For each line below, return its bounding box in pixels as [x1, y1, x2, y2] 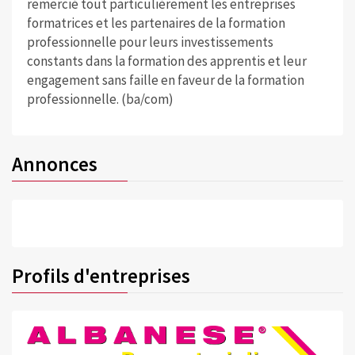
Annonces [12, 151, 97, 177]
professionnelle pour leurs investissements [26, 33, 273, 52]
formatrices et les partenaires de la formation [26, 14, 285, 32]
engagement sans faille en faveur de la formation [26, 71, 304, 90]
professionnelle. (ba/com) [26, 90, 174, 109]
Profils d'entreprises [12, 262, 190, 288]
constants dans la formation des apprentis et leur [26, 52, 307, 71]
